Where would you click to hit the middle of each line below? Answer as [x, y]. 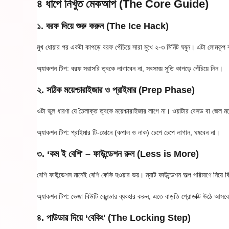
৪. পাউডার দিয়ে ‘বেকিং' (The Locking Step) [114, 217]
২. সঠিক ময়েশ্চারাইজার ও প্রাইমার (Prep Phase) [116, 90]
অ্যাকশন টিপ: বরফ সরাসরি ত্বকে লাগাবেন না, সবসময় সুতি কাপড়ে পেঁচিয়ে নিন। [130, 68]
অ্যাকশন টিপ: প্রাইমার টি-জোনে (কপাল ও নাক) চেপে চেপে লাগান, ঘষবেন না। [128, 132]
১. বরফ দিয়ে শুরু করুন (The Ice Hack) [103, 26]
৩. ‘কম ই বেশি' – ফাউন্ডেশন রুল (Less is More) [118, 154]
